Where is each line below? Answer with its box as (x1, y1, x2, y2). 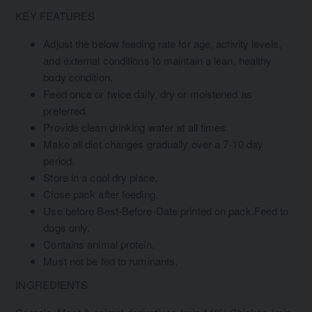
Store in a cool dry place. (43, 170, 157, 185)
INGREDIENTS (15, 277, 88, 292)
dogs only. (43, 220, 91, 235)
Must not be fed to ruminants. (43, 253, 178, 269)
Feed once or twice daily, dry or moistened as (43, 86, 252, 102)
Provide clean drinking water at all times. (43, 120, 229, 135)
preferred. (43, 103, 88, 118)
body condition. (43, 70, 113, 85)
